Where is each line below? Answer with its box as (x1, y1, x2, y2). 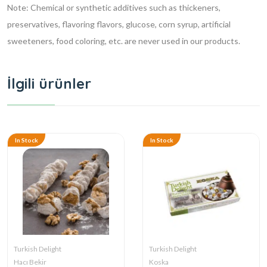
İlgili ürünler (7, 74, 91, 92)
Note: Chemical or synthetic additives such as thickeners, (7, 2, 221, 13)
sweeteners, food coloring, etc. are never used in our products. (7, 35, 240, 46)
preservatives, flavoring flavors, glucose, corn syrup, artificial (7, 18, 231, 29)
